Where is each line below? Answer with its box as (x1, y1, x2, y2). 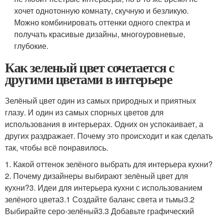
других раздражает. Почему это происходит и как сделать (5, 130, 213, 141)
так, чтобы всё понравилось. (5, 142, 108, 153)
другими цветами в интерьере (5, 69, 172, 89)
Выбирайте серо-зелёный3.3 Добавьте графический (5, 205, 194, 217)
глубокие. (14, 40, 49, 51)
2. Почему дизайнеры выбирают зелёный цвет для (5, 170, 188, 181)
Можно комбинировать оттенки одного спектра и (14, 17, 191, 28)
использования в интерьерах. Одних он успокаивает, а (5, 118, 203, 130)
